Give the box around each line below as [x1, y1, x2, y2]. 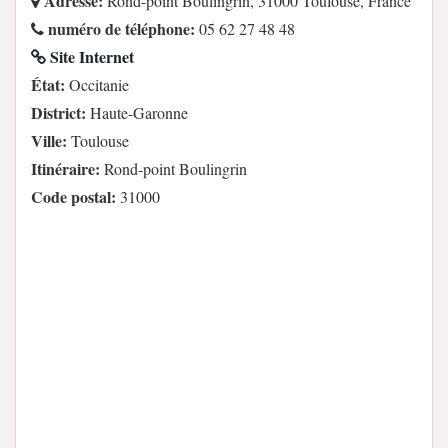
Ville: [31, 129, 67, 153]
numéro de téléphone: [44, 17, 195, 41]
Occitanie [65, 74, 129, 96]
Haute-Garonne [86, 102, 188, 124]
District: [31, 101, 86, 125]
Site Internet [46, 45, 134, 69]
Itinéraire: [31, 157, 100, 181]
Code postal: [31, 185, 116, 209]
